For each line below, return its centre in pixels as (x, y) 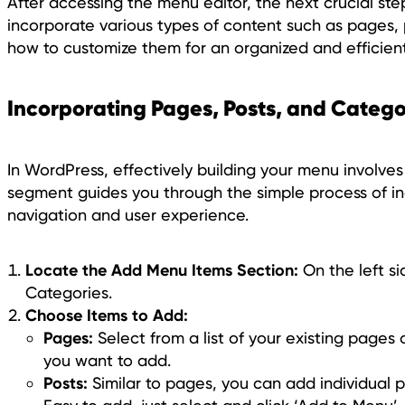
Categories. (69, 292)
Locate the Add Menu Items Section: (162, 269)
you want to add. (107, 360)
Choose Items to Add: (107, 315)
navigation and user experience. (128, 214)
